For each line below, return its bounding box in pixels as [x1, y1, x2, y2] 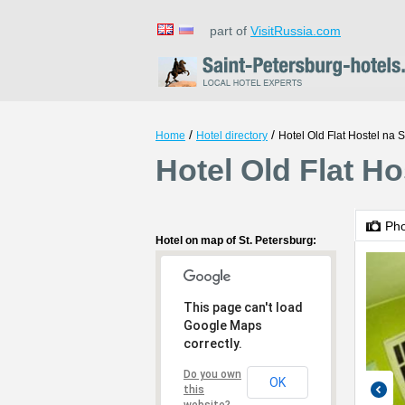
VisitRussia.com [250, 24, 341, 38]
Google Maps [184, 318, 262, 333]
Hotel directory [196, 129, 268, 142]
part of [199, 24, 250, 38]
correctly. [184, 336, 242, 351]
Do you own [184, 368, 241, 381]
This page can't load [184, 300, 303, 315]
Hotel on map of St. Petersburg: [155, 234, 316, 247]
